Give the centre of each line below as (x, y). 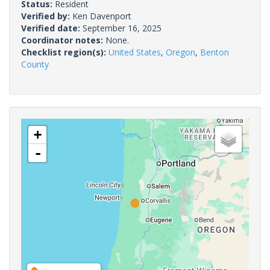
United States (135, 52)
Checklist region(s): (65, 52)
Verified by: (47, 16)
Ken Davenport (102, 16)
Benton (215, 52)
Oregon (181, 52)
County (35, 64)
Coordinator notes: (63, 40)
